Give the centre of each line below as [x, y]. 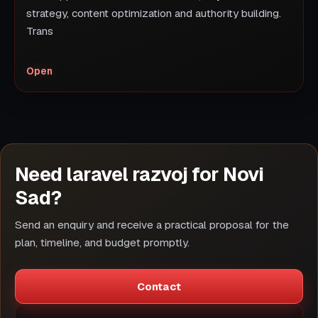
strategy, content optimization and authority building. [154, 14]
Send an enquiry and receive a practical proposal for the [152, 225]
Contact [159, 286]
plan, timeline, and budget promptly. [102, 242]
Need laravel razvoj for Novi [139, 175]
